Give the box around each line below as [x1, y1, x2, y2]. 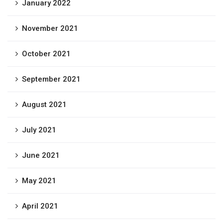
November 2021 [22, 24, 78, 33]
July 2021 [22, 125, 56, 134]
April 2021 [22, 202, 58, 211]
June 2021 [22, 151, 60, 160]
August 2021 [22, 100, 67, 109]
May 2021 [22, 176, 56, 185]
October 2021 [22, 49, 71, 58]
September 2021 [22, 75, 81, 84]
